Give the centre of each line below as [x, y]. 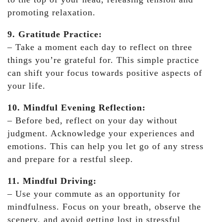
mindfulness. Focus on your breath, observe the [104, 207]
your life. [27, 86]
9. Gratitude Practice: [55, 34]
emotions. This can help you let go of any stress [106, 146]
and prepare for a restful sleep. [70, 159]
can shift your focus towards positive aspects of [105, 73]
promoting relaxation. [52, 13]
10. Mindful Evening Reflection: [77, 108]
